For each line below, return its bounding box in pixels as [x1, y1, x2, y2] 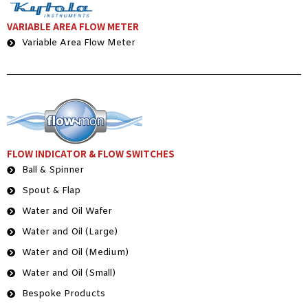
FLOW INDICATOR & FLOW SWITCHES [7, 146, 175, 160]
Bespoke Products [22, 287, 105, 300]
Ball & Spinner [22, 164, 84, 176]
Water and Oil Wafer [22, 205, 112, 217]
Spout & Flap [22, 184, 80, 197]
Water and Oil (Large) [22, 225, 118, 238]
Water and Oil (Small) [22, 267, 115, 279]
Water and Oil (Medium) [22, 246, 129, 258]
